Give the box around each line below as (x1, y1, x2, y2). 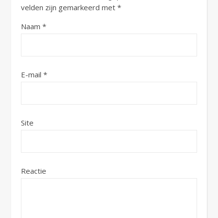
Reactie (21, 165, 46, 176)
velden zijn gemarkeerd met (21, 2, 117, 12)
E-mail (21, 69, 43, 79)
